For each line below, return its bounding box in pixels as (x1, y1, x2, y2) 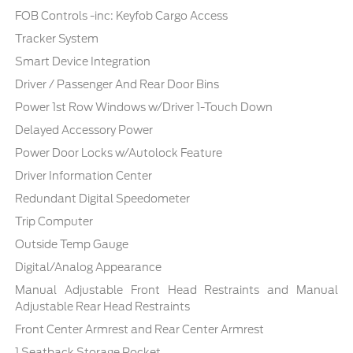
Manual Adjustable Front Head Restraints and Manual (15, 283, 338, 296)
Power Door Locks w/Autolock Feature (15, 146, 223, 159)
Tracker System (15, 32, 99, 45)
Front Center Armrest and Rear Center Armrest (15, 322, 265, 336)
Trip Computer (15, 214, 94, 228)
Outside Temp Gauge (15, 237, 129, 251)
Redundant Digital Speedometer (15, 191, 191, 205)
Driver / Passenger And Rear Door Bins (15, 77, 220, 91)
